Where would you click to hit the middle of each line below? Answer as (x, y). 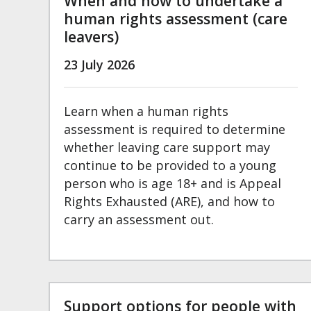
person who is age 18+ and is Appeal (173, 184)
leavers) (91, 37)
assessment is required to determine (175, 129)
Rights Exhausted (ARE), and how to (169, 202)
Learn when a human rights (146, 111)
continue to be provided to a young (170, 166)
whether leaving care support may (167, 148)
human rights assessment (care (176, 19)
